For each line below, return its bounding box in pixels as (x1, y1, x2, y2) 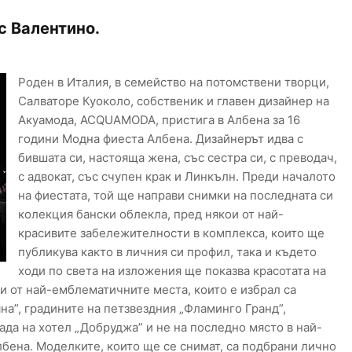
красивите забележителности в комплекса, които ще (17, 225, 324, 241)
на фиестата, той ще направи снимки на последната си (17, 188, 333, 203)
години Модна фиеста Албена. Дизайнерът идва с (17, 131, 303, 147)
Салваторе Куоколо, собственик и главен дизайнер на (17, 93, 329, 109)
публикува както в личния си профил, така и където (17, 244, 317, 260)
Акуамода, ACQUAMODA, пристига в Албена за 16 (17, 112, 300, 128)
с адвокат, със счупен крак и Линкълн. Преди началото (17, 169, 335, 185)
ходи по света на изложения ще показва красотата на (17, 263, 326, 279)
